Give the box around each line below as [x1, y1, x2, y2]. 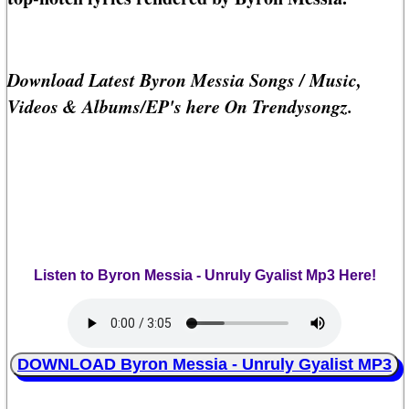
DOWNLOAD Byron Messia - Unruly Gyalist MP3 [17, 355, 392, 374]
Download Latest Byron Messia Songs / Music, [7, 67, 362, 93]
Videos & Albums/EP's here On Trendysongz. [7, 93, 352, 120]
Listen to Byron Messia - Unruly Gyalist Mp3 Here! [33, 267, 376, 284]
